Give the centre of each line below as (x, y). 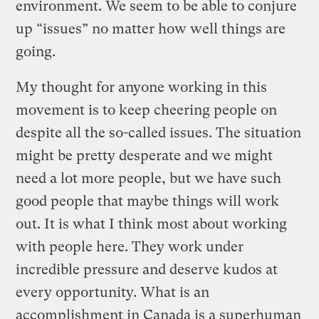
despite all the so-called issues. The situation (159, 132)
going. (36, 51)
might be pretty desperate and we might (145, 155)
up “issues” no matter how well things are (151, 28)
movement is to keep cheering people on (147, 110)
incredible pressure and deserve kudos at (147, 269)
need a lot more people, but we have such (149, 178)
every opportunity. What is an (113, 292)
